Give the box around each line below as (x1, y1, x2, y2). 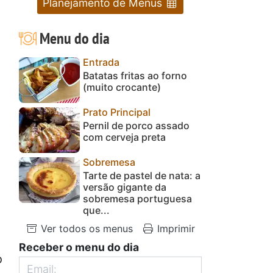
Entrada (83, 55, 119, 68)
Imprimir (154, 222, 195, 235)
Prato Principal (83, 105, 151, 118)
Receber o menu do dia (19, 240, 139, 253)
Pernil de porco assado (83, 119, 190, 132)
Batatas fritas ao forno (83, 69, 187, 82)
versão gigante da (83, 180, 166, 193)
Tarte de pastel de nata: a (83, 169, 200, 182)
